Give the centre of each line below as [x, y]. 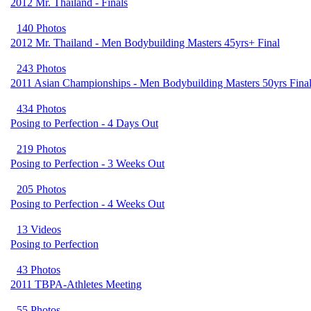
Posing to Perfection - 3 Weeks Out [87, 163]
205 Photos [41, 189]
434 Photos [41, 109]
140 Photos [41, 28]
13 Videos [39, 229]
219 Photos [41, 149]
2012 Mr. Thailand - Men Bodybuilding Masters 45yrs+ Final [145, 43]
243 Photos [41, 68]
